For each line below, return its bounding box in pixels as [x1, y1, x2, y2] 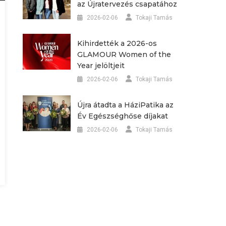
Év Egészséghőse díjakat [77, 111, 168, 121]
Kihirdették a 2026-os [77, 38, 157, 48]
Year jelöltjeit [77, 61, 125, 70]
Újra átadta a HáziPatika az [77, 100, 174, 109]
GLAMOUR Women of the [77, 49, 171, 59]
